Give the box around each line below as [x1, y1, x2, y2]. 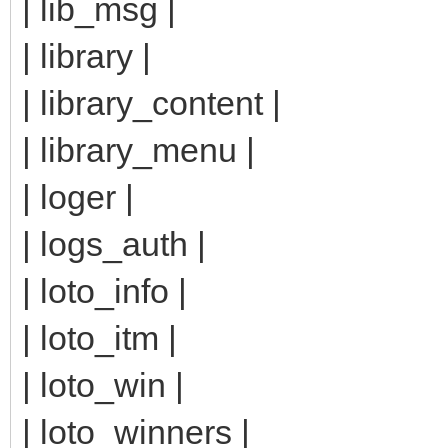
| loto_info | [22, 271, 187, 310]
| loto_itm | [22, 318, 177, 357]
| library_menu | [22, 130, 255, 169]
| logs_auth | [22, 224, 206, 263]
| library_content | [22, 83, 281, 122]
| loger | [22, 177, 134, 216]
